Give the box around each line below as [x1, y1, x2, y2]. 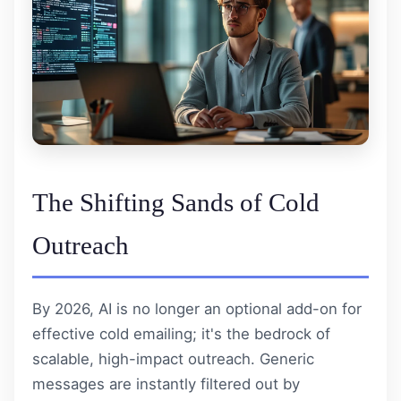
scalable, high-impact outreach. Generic [32, 349, 314, 368]
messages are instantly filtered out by [32, 374, 300, 393]
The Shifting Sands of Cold [32, 187, 320, 217]
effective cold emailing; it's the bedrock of [32, 324, 330, 343]
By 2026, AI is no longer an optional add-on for [32, 299, 362, 318]
